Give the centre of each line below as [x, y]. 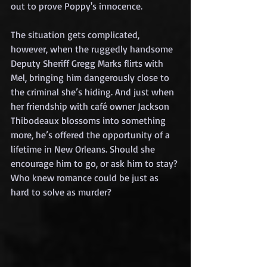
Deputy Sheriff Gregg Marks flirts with [88, 63]
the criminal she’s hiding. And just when [94, 91]
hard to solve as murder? [61, 192]
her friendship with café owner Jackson [91, 106]
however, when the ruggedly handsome [93, 49]
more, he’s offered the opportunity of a [91, 134]
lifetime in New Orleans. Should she [84, 149]
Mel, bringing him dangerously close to [91, 77]
